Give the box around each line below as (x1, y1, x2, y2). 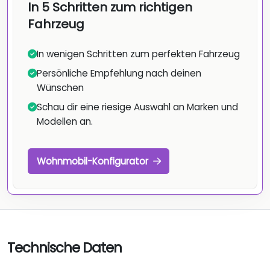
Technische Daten (7, 238, 122, 258)
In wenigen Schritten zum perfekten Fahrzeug (37, 48, 240, 61)
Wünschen (37, 81, 84, 95)
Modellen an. (37, 115, 93, 128)
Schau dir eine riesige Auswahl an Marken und (37, 101, 238, 114)
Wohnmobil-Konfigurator (36, 154, 151, 168)
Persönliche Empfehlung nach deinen (37, 67, 201, 80)
